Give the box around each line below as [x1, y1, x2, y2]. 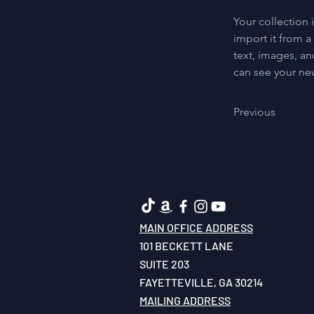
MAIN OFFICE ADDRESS [139, 221, 253, 234]
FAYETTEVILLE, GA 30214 [139, 275, 263, 289]
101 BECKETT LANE [139, 239, 233, 252]
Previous [233, 105, 275, 118]
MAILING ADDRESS [139, 294, 231, 307]
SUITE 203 [139, 257, 189, 271]
